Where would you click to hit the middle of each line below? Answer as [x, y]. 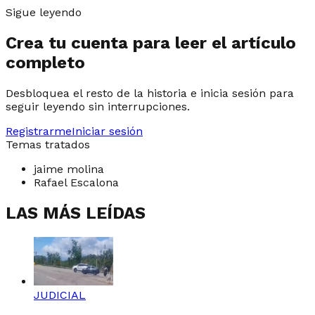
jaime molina [69, 169]
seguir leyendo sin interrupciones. [98, 106]
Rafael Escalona [76, 182]
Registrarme [39, 131]
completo [45, 62]
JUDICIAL [60, 295]
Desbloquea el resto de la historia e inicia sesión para [150, 93]
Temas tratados [48, 144]
